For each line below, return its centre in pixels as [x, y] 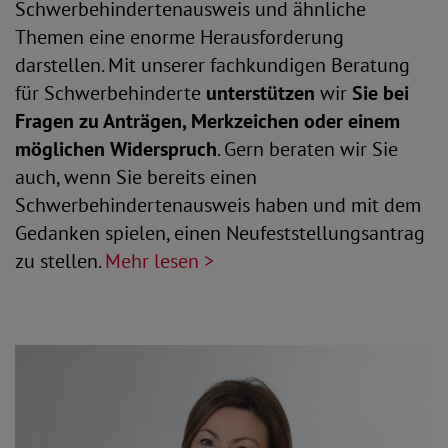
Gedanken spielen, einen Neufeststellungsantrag [220, 233]
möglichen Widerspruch [116, 149]
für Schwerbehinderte [110, 93]
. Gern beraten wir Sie [307, 149]
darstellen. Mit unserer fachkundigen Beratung [212, 65]
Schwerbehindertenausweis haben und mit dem [218, 205]
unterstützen [260, 93]
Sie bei [380, 93]
